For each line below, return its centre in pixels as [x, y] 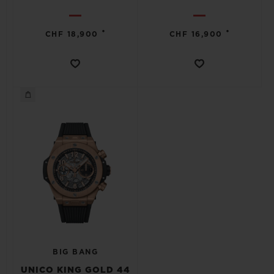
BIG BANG [75, 252]
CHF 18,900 [72, 34]
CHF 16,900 [196, 34]
